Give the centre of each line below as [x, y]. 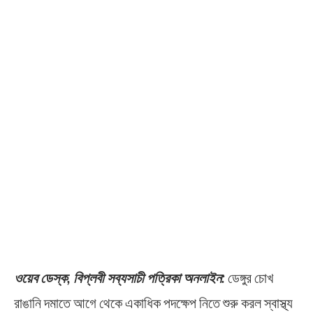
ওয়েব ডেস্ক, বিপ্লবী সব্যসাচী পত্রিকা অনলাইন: [119, 278]
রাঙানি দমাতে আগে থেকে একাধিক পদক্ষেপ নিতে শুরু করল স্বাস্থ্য [153, 303]
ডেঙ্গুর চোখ [249, 278]
